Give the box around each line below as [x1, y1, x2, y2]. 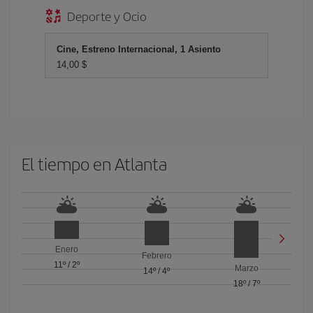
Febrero [141, 251, 172, 261]
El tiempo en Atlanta [22, 152, 167, 175]
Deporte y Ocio [67, 7, 147, 24]
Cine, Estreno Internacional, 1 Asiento [57, 44, 221, 54]
